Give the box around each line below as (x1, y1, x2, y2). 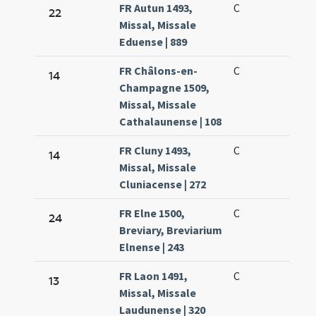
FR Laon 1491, (119, 269, 188, 284)
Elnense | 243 (119, 240, 185, 255)
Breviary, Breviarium (119, 223, 223, 238)
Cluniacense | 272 (119, 177, 207, 192)
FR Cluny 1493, (119, 143, 192, 158)
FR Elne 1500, (119, 206, 186, 221)
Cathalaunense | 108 (119, 114, 222, 129)
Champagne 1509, (119, 80, 210, 95)
